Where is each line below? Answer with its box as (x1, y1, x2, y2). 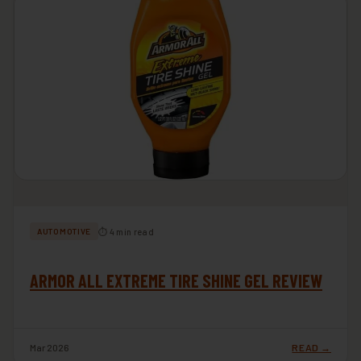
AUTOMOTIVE (37, 226, 91, 237)
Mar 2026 (30, 342, 69, 354)
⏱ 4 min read (98, 226, 154, 237)
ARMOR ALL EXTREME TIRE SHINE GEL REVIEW (30, 270, 322, 292)
